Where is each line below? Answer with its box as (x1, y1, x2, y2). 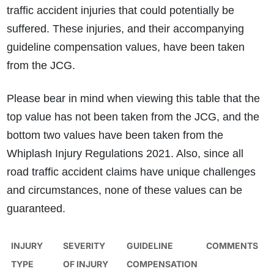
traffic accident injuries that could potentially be (6, 4, 234, 17)
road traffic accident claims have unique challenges (6, 166, 256, 179)
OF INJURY (62, 259, 108, 270)
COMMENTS (206, 240, 258, 251)
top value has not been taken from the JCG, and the (6, 111, 259, 124)
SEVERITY (62, 240, 105, 251)
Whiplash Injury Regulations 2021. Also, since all (6, 147, 243, 160)
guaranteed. (6, 202, 65, 215)
